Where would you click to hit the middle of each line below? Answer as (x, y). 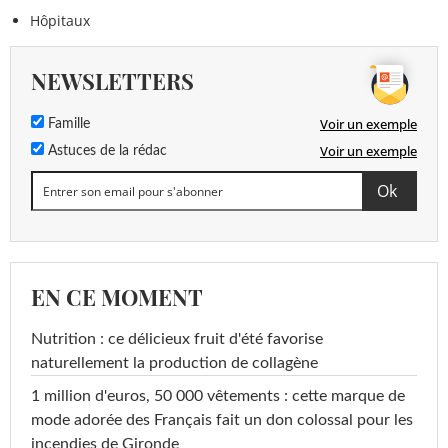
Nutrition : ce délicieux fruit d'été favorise (177, 339)
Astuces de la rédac (105, 151)
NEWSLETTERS (112, 81)
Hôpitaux (60, 21)
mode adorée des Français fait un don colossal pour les (222, 420)
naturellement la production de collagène (174, 363)
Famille (67, 124)
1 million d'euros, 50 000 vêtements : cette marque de (218, 396)
